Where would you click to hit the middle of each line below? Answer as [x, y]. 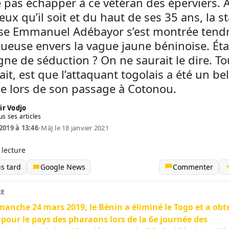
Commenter [193, 167]
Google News [63, 167]
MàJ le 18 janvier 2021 [75, 128]
